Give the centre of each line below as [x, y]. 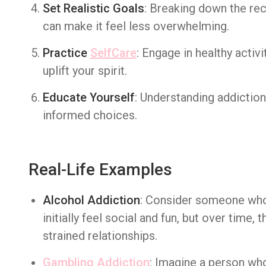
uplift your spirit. [85, 71]
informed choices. [90, 115]
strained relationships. [100, 236]
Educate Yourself [89, 97]
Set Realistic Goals [94, 8]
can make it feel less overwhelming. [136, 26]
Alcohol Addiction [91, 200]
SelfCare [113, 53]
